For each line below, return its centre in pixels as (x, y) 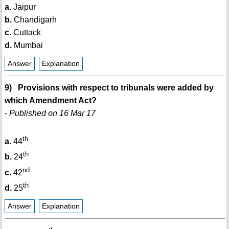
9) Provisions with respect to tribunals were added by (109, 87)
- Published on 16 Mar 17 (50, 113)
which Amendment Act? (50, 100)
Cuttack (26, 32)
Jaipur (23, 7)
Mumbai (27, 45)
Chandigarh (34, 19)
